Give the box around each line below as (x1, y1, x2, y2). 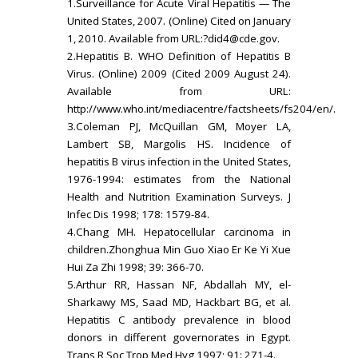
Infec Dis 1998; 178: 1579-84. (67, 206, 209, 221)
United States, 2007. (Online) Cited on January (67, 13, 291, 28)
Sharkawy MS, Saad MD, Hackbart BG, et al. (67, 294, 291, 309)
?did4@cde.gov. (203, 30, 280, 46)
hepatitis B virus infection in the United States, (67, 153, 291, 169)
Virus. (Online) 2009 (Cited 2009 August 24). (67, 66, 291, 81)
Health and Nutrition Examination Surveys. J (67, 189, 291, 204)
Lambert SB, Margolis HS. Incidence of (67, 136, 291, 151)
